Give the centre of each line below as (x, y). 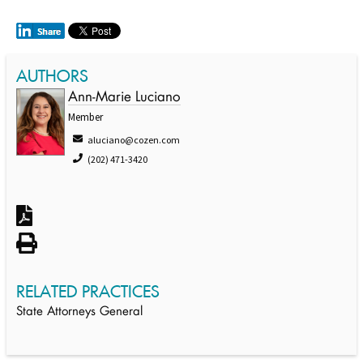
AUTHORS (52, 76)
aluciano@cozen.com (134, 140)
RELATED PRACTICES (88, 291)
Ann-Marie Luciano (124, 98)
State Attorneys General (79, 312)
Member (85, 117)
